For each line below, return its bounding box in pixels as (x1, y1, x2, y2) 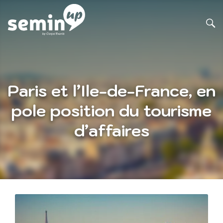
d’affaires (74, 120, 149, 141)
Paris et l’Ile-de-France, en (7, 80, 216, 102)
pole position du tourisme (11, 100, 212, 121)
